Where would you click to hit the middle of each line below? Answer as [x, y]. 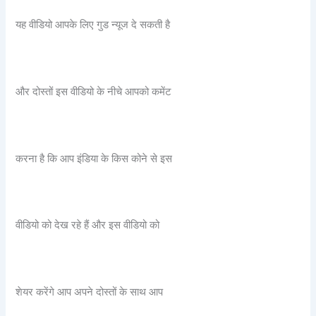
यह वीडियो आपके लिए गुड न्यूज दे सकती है [93, 25]
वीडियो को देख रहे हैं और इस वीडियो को [88, 225]
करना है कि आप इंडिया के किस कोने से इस [94, 158]
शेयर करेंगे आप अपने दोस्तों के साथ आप [90, 292]
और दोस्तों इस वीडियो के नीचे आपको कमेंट [94, 91]
